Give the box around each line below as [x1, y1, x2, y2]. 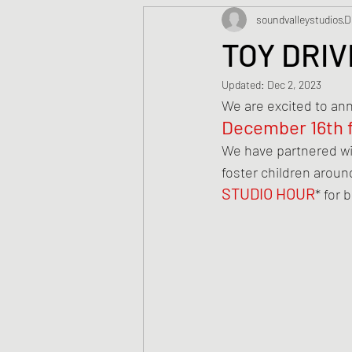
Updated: [222, 77, 267, 91]
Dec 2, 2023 [267, 77, 321, 91]
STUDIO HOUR [222, 183, 315, 203]
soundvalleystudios [256, 13, 343, 27]
